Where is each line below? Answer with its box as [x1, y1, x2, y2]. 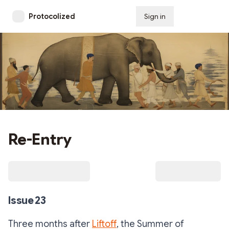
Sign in [144, 12, 166, 21]
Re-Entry [8, 129, 71, 149]
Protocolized [29, 12, 75, 21]
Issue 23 [8, 194, 46, 207]
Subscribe [182, 12, 217, 21]
